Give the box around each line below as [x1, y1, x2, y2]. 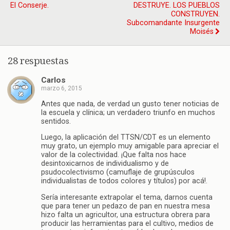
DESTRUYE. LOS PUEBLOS [133, 1, 220, 10]
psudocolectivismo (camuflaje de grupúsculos [41, 168, 195, 177]
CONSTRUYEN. [171, 10, 220, 18]
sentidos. [41, 117, 71, 126]
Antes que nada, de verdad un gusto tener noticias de [41, 99, 219, 108]
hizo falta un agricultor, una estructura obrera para [41, 210, 210, 219]
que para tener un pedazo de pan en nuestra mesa [41, 201, 210, 210]
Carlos [41, 75, 66, 85]
